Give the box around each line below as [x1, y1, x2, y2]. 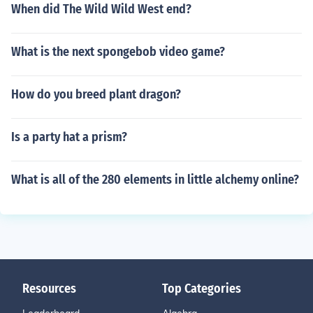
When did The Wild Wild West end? [11, 1, 191, 17]
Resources [22, 281, 76, 296]
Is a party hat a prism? [11, 129, 127, 145]
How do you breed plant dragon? [11, 87, 181, 102]
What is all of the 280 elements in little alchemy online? [11, 172, 299, 187]
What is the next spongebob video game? [11, 44, 225, 59]
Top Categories [162, 281, 241, 296]
